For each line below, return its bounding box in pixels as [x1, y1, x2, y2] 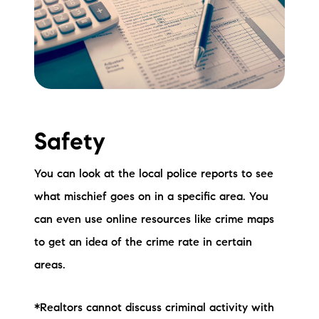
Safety [34, 131, 105, 156]
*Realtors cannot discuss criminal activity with [34, 303, 274, 315]
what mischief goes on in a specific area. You [34, 191, 268, 203]
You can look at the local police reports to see [34, 168, 273, 180]
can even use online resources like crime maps [34, 214, 274, 226]
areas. [34, 259, 66, 271]
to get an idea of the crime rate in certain [34, 236, 252, 249]
